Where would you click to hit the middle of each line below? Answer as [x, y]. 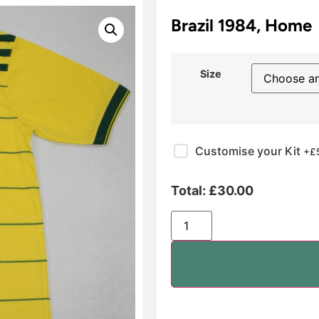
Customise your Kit [249, 151]
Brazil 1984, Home [241, 26]
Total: [189, 190]
